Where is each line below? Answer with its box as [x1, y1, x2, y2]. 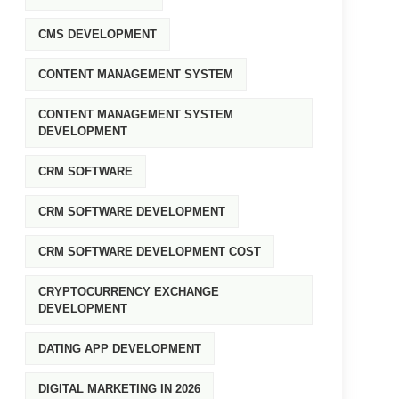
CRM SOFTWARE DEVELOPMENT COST [37, 245, 261, 258]
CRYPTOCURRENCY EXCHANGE [37, 285, 219, 298]
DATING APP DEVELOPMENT [37, 342, 201, 355]
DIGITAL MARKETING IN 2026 [37, 382, 200, 395]
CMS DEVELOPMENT [37, 28, 157, 41]
